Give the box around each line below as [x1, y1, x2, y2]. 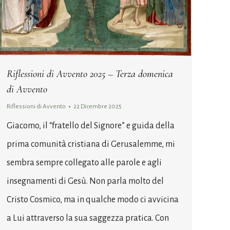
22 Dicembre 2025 [73, 103, 122, 110]
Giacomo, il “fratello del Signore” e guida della [7, 121, 175, 131]
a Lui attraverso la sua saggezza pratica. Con [7, 214, 169, 223]
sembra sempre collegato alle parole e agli [7, 158, 162, 168]
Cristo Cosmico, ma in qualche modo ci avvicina [7, 195, 179, 205]
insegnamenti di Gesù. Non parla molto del [7, 177, 164, 186]
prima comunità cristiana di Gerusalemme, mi [7, 140, 175, 149]
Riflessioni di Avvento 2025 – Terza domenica [7, 68, 173, 81]
